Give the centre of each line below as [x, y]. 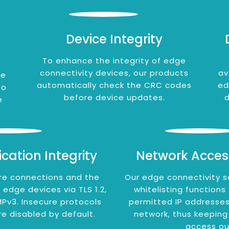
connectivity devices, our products [114, 73]
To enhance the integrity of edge [114, 61]
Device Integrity [114, 39]
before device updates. [114, 97]
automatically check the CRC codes [114, 85]
